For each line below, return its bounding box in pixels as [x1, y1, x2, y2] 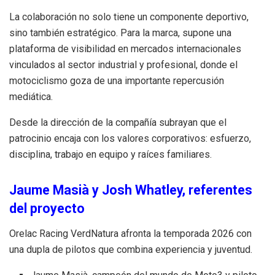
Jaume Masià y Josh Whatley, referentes [9, 182, 252, 198]
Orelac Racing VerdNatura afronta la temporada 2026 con [9, 228, 252, 239]
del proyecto [9, 201, 85, 217]
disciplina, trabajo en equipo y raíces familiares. [9, 148, 212, 160]
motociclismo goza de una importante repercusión [9, 74, 224, 87]
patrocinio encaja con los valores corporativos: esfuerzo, [9, 132, 251, 144]
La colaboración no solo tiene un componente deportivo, [9, 10, 249, 23]
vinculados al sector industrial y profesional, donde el [9, 58, 238, 71]
